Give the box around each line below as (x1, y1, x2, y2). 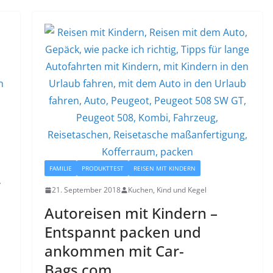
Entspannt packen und (44, 222, 201, 243)
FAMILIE (49, 164, 72, 173)
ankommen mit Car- (44, 241, 184, 261)
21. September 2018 (51, 185, 121, 196)
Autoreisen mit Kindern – (44, 203, 218, 224)
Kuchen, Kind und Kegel (127, 185, 207, 196)
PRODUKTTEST (81, 164, 124, 173)
